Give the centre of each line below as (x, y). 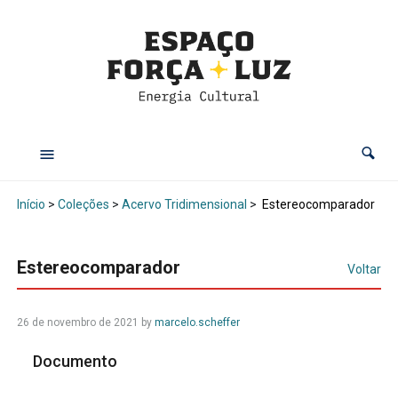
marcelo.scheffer (197, 323)
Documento (77, 362)
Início (31, 205)
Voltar (365, 270)
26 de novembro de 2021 (77, 323)
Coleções (83, 205)
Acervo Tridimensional (184, 205)
